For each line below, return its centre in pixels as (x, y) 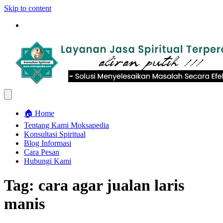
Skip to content (28, 8)
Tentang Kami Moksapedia (66, 125)
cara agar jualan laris (111, 185)
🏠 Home (39, 113)
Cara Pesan (42, 152)
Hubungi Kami (48, 161)
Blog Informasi (48, 143)
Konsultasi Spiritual (55, 134)
